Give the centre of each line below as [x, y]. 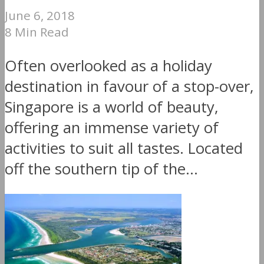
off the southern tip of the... [101, 169]
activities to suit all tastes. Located [124, 148]
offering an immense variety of [112, 127]
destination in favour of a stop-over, [129, 86]
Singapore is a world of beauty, [112, 107]
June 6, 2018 [40, 16]
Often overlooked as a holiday [108, 65]
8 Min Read [37, 32]
